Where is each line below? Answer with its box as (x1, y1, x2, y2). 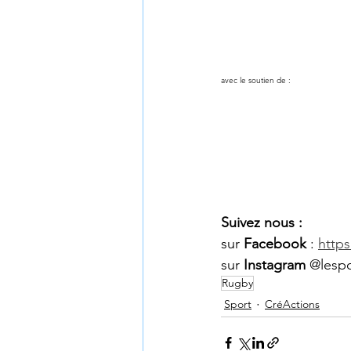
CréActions (265, 297, 320, 312)
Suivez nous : (221, 213, 302, 231)
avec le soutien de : (221, 74, 293, 85)
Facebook (244, 234, 306, 252)
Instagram (244, 255, 306, 273)
